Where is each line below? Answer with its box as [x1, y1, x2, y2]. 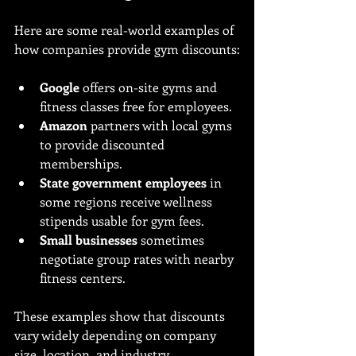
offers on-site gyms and [79, 79, 220, 95]
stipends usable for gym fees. [40, 212, 204, 229]
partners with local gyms [87, 117, 235, 133]
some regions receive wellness [40, 193, 215, 210]
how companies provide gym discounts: [14, 41, 240, 57]
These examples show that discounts [14, 308, 228, 324]
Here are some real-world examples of [14, 21, 237, 38]
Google [40, 79, 79, 95]
